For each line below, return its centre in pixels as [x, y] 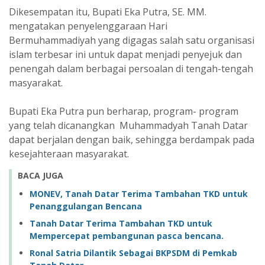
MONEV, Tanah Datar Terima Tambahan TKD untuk [139, 194]
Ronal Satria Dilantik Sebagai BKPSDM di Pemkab [133, 253]
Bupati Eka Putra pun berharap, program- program [124, 112]
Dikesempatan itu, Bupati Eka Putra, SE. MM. [108, 12]
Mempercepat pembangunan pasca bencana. [127, 236]
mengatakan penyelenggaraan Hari [88, 26]
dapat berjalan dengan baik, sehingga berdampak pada [132, 140]
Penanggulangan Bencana [86, 206]
